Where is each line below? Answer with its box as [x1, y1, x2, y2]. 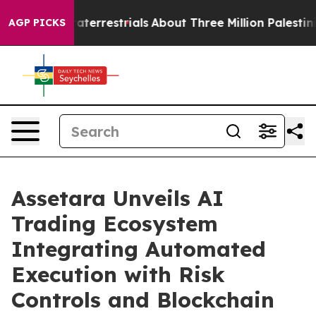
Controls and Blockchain [11, 286, 274, 313]
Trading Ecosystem [11, 210, 218, 237]
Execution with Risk [11, 261, 225, 288]
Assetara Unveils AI [11, 185, 224, 212]
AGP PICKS [8, 16, 66, 29]
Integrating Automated [11, 236, 266, 262]
